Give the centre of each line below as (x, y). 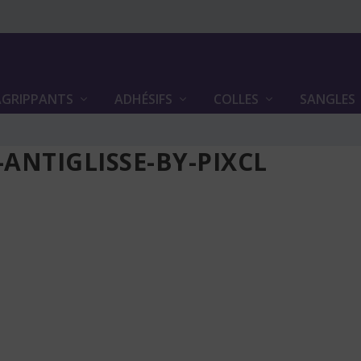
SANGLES (327, 99)
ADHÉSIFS (143, 99)
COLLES (236, 99)
